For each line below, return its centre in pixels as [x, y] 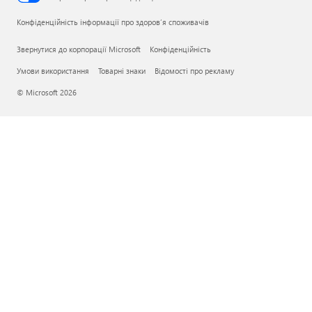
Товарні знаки [122, 71]
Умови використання [53, 71]
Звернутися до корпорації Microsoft [79, 49]
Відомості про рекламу [194, 71]
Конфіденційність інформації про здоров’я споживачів [113, 22]
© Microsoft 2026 [47, 92]
